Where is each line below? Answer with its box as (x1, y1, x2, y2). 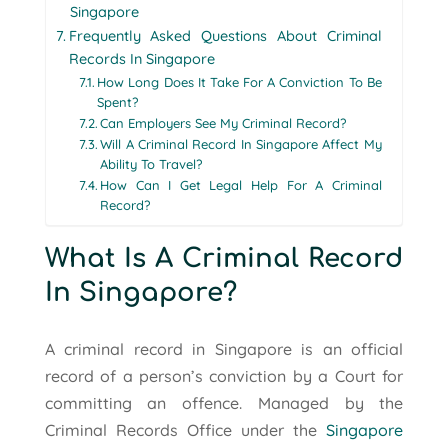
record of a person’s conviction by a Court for (44, 366, 404, 387)
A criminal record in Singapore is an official (44, 339, 404, 360)
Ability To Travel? (100, 156, 203, 173)
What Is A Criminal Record (44, 244, 404, 274)
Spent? (97, 94, 139, 111)
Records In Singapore (68, 50, 215, 69)
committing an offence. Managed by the (44, 393, 404, 414)
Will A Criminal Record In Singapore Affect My (100, 136, 382, 153)
